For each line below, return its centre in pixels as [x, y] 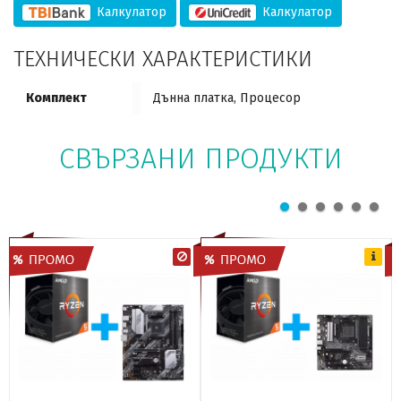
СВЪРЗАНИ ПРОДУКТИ [200, 158]
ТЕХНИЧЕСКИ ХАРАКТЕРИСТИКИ [163, 59]
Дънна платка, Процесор [227, 98]
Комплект [56, 98]
